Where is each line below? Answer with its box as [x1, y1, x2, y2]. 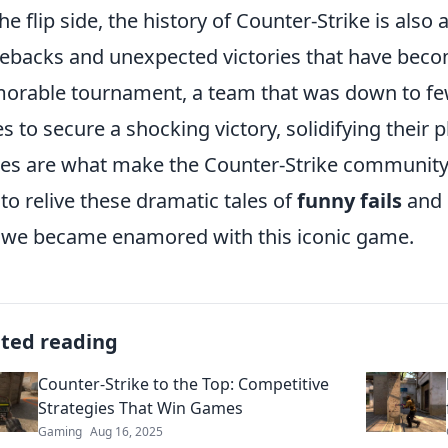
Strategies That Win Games [38, 396, 243, 419]
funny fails [297, 186, 402, 214]
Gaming [38, 422, 82, 440]
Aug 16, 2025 [90, 422, 163, 440]
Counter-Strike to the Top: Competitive [38, 372, 329, 395]
